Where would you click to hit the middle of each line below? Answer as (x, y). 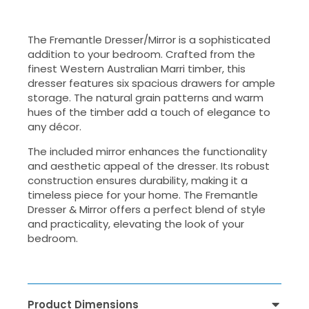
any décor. (54, 127)
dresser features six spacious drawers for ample (151, 83)
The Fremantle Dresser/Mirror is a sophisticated (149, 40)
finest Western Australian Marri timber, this (137, 69)
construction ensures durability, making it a (138, 180)
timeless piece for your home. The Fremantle (143, 195)
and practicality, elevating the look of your (136, 223)
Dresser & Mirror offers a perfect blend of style (147, 209)
